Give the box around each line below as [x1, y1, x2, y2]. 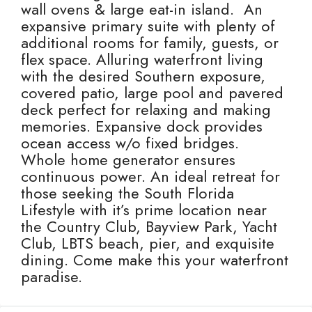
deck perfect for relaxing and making [21, 98, 271, 120]
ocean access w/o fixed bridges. [21, 132, 239, 154]
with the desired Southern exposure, [21, 65, 265, 87]
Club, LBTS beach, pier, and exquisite [21, 232, 274, 254]
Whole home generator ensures [21, 148, 235, 171]
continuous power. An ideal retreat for [21, 165, 280, 187]
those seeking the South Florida [21, 182, 234, 204]
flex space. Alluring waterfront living [21, 48, 263, 70]
